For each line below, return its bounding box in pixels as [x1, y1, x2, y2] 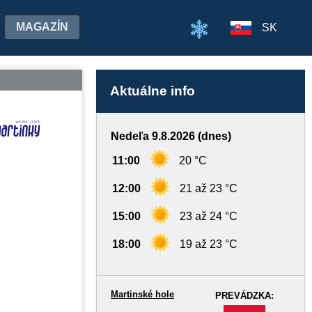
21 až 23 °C [180, 182, 237, 194]
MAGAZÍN [16, 21, 68, 33]
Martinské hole [111, 289, 174, 299]
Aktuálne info [110, 84, 195, 98]
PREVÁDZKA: [215, 290, 274, 301]
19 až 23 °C [180, 238, 237, 250]
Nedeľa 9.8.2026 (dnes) [111, 130, 231, 142]
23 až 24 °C [180, 210, 237, 222]
